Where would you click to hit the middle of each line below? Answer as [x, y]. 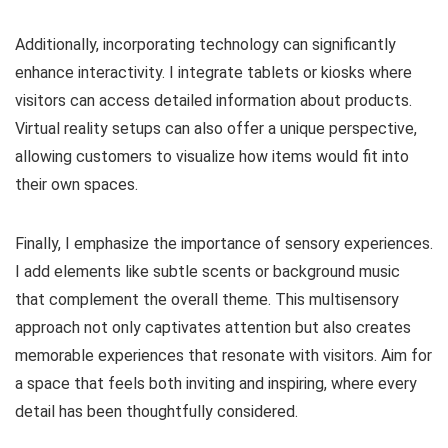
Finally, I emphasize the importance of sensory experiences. [224, 244]
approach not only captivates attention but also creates [213, 328]
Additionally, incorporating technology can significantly [205, 45]
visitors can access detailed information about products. [213, 101]
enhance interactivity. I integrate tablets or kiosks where [213, 73]
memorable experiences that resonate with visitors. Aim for [223, 356]
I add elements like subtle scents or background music [207, 272]
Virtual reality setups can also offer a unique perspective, [216, 129]
